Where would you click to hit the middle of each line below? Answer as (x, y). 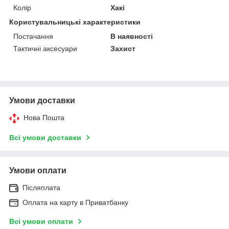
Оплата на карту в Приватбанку (75, 202)
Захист (123, 49)
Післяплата (41, 188)
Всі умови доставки (45, 138)
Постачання (33, 36)
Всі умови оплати (41, 221)
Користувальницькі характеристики (75, 22)
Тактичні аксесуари (45, 49)
